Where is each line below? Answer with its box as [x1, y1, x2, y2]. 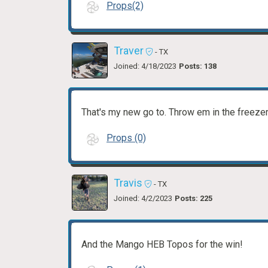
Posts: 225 [175, 194, 212, 203]
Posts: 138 [179, 62, 217, 71]
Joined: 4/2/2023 [114, 194, 172, 203]
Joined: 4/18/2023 [114, 62, 176, 71]
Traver [114, 44, 144, 57]
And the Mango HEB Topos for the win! [81, 239, 243, 250]
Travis [114, 176, 142, 189]
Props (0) [106, 132, 146, 144]
